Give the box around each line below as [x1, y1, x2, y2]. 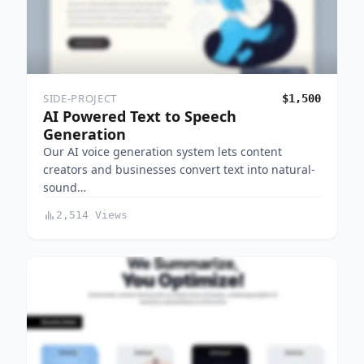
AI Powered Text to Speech [43, 106, 236, 127]
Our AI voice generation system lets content [43, 144, 282, 160]
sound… [43, 180, 86, 196]
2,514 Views [56, 209, 128, 222]
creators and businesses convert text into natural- [43, 162, 315, 178]
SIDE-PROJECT [43, 91, 117, 106]
